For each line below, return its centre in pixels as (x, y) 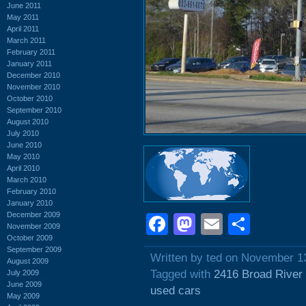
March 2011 (26, 40)
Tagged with (182, 274)
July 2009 (23, 272)
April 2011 (23, 28)
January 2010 (30, 203)
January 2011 (29, 63)
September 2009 (34, 249)
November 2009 (33, 226)
